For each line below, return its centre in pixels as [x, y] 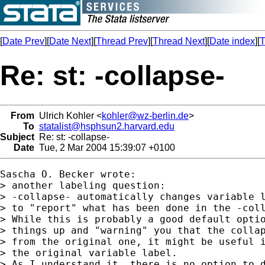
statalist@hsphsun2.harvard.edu [107, 126]
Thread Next [179, 41]
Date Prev [23, 41]
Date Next [70, 41]
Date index [232, 41]
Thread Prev [122, 41]
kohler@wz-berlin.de [145, 115]
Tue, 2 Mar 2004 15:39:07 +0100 [105, 147]
